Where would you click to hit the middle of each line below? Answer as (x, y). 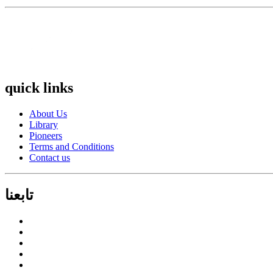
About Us (48, 113)
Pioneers (46, 135)
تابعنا (19, 195)
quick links (39, 87)
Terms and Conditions (72, 146)
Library (44, 124)
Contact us (50, 157)
